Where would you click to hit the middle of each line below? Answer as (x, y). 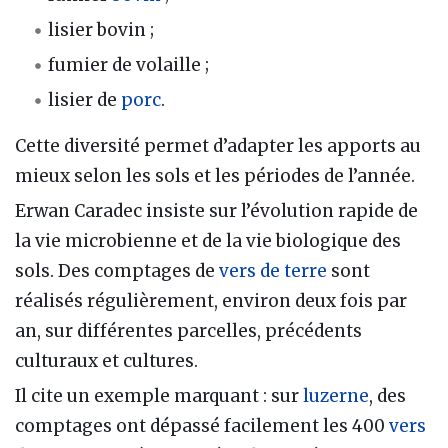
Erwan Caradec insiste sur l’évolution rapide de (216, 210)
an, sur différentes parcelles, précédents (188, 330)
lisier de (85, 99)
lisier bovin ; (101, 29)
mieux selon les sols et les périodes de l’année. (215, 175)
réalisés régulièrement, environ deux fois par (211, 300)
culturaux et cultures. (106, 360)
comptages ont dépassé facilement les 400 (202, 426)
